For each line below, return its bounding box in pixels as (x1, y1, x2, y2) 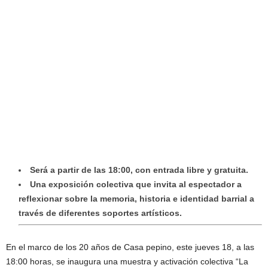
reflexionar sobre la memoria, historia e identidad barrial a (19, 194, 254, 204)
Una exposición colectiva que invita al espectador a (30, 179, 242, 190)
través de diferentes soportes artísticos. (19, 208, 182, 218)
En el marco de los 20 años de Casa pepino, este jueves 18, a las (6, 242, 254, 252)
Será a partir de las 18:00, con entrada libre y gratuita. (30, 165, 248, 175)
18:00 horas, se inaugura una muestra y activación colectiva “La (6, 257, 248, 267)
